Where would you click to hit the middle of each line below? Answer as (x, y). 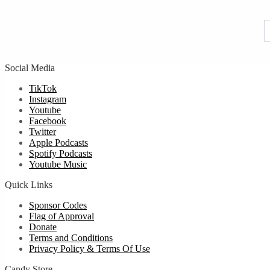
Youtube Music (58, 165)
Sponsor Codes (58, 206)
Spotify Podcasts (61, 154)
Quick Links (29, 185)
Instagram (48, 99)
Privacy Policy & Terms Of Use (89, 249)
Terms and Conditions (71, 238)
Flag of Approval (61, 216)
